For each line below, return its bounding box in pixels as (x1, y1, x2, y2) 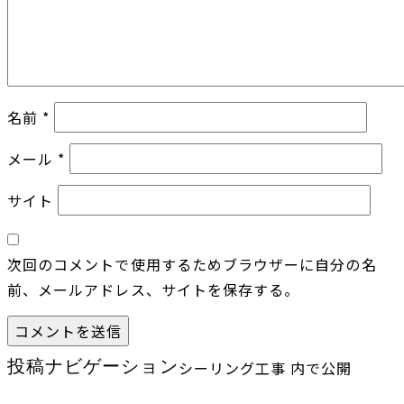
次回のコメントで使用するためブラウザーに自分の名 (7, 252, 377, 275)
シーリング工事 (178, 356, 287, 379)
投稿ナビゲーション (7, 355, 179, 376)
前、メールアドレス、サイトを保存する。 (7, 278, 300, 300)
